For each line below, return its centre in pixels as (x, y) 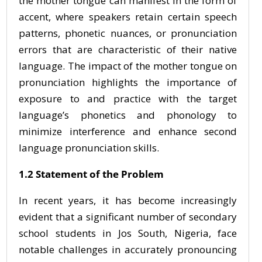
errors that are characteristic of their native (128, 49)
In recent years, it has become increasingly (128, 200)
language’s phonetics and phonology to (128, 115)
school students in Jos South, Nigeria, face (128, 233)
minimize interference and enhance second (128, 131)
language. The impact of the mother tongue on (128, 66)
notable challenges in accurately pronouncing (128, 249)
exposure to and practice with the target (128, 99)
